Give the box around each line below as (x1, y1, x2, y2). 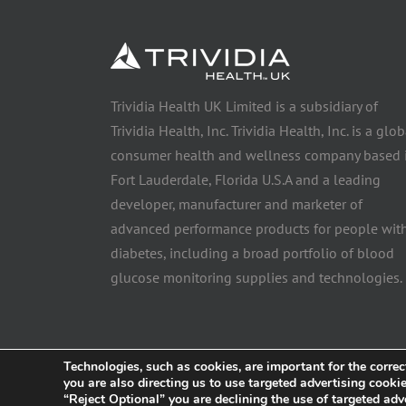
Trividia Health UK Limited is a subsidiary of (111, 97, 378, 116)
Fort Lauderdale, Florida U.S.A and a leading (111, 170, 381, 189)
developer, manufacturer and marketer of (111, 195, 362, 214)
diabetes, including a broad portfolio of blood (111, 244, 394, 263)
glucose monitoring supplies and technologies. (111, 268, 402, 287)
